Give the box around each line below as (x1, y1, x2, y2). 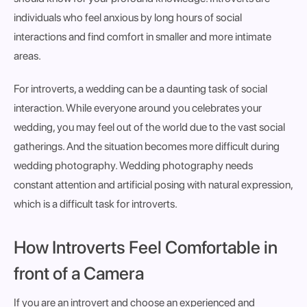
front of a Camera (14, 262, 144, 284)
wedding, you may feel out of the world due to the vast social (14, 121, 285, 134)
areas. (14, 49, 41, 62)
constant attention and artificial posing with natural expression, (14, 178, 293, 191)
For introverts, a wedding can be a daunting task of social (14, 82, 267, 95)
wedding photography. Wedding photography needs (14, 159, 253, 172)
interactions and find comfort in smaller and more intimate (14, 30, 271, 43)
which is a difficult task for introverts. (14, 197, 177, 210)
